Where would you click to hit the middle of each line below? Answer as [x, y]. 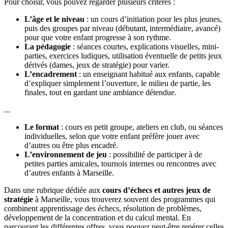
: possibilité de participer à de [154, 155]
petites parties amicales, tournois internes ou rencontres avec [120, 164]
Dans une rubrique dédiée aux [53, 190]
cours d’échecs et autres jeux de [156, 190]
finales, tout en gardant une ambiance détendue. [101, 93]
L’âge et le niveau [54, 19]
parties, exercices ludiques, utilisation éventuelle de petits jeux [123, 56]
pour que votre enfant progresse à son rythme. [98, 38]
